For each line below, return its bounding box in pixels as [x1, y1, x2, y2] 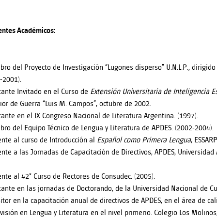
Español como [97, 136, 140, 144]
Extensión [90, 88, 120, 96]
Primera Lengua [142, 136, 191, 144]
